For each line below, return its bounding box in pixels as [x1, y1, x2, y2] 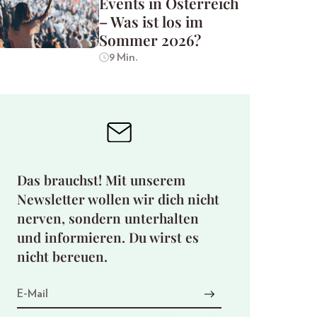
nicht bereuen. [17, 246, 108, 265]
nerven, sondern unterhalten [17, 208, 199, 227]
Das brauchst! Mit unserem [17, 170, 185, 189]
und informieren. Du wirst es [17, 227, 199, 246]
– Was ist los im [99, 11, 203, 32]
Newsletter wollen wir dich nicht [17, 189, 219, 208]
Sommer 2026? [99, 30, 201, 50]
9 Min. [108, 52, 138, 64]
